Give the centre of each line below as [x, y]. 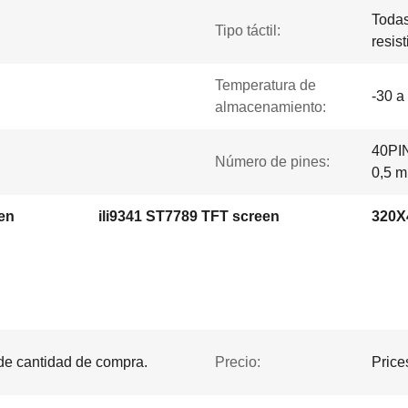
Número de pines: [272, 162]
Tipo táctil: [248, 31]
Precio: [238, 362]
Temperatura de [265, 85]
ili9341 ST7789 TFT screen [189, 216]
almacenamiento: [270, 107]
